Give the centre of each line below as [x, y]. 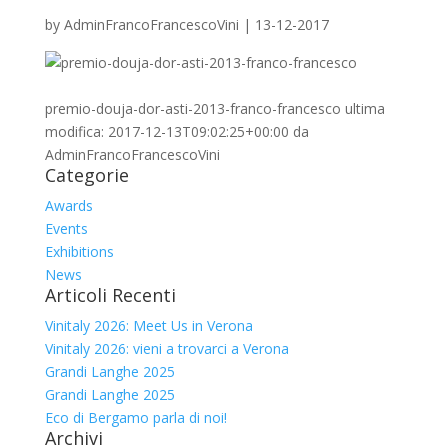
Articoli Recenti [110, 295]
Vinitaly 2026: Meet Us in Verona [148, 325]
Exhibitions [79, 251]
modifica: [76, 131]
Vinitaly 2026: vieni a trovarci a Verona [166, 348]
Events [66, 228]
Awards [68, 205]
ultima [362, 108]
